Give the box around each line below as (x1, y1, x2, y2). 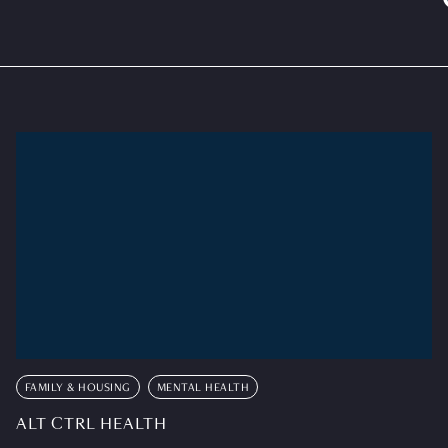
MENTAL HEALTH (156, 381, 250, 394)
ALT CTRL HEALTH (15, 413, 167, 434)
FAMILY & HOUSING (24, 381, 131, 394)
